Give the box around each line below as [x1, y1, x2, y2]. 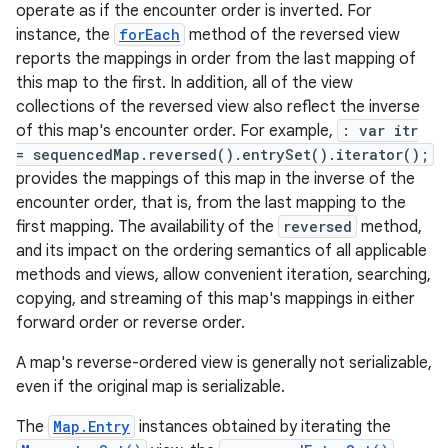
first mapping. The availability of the [16, 217, 278, 237]
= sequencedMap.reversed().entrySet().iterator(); [16, 145, 429, 164]
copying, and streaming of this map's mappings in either [16, 289, 415, 309]
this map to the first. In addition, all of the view [16, 73, 353, 93]
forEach [119, 25, 180, 44]
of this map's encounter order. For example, [16, 121, 337, 141]
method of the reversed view [185, 25, 400, 45]
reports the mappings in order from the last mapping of [16, 49, 416, 69]
